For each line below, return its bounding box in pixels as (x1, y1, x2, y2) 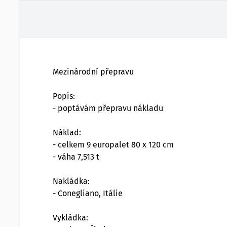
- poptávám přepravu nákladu (53, 103, 163, 113)
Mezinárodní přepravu (53, 67, 134, 77)
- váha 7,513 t (53, 152, 99, 162)
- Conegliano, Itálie (53, 188, 123, 198)
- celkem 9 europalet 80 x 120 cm (53, 140, 174, 149)
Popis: (53, 91, 75, 101)
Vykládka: (53, 213, 88, 222)
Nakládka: (53, 176, 90, 186)
